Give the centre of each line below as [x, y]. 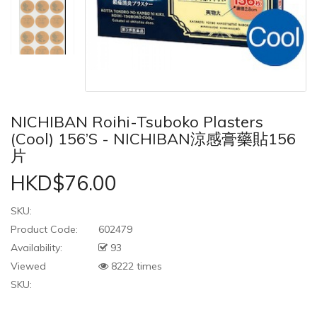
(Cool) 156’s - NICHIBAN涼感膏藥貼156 [153, 139]
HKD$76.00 [64, 183]
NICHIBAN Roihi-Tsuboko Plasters [137, 122]
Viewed [28, 266]
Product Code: [44, 230]
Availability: [36, 248]
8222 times [135, 266]
